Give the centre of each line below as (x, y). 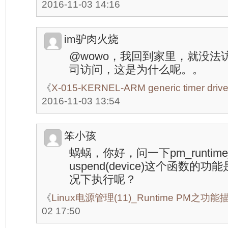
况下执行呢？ (103, 179)
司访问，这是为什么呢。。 (136, 69)
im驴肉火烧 (91, 39)
